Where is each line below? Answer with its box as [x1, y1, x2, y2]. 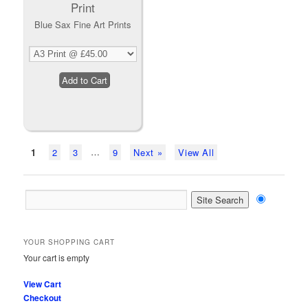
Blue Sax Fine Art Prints [34, 18, 131, 32]
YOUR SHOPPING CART [23, 236, 115, 247]
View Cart [23, 278, 62, 291]
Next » [133, 146, 163, 159]
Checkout [23, 291, 62, 305]
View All [178, 146, 214, 159]
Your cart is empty [23, 251, 90, 263]
